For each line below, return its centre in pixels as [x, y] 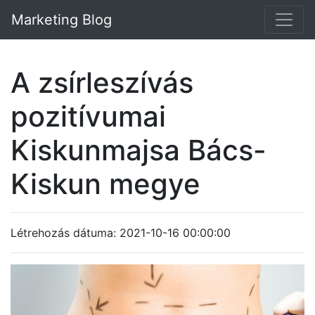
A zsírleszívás [102, 83]
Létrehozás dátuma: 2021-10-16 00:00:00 [121, 233]
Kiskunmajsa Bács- [139, 150]
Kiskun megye [105, 184]
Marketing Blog [62, 20]
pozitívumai [88, 116]
